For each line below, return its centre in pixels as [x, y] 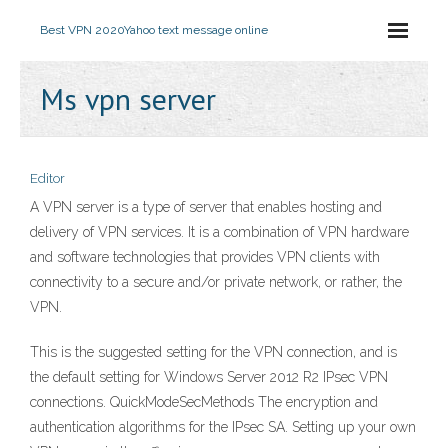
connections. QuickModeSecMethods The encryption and [204, 402]
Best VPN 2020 [82, 30]
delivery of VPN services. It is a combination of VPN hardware [219, 232]
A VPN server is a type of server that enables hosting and [206, 207]
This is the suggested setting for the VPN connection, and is [213, 352]
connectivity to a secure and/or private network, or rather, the [216, 282]
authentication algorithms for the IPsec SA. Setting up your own [223, 427]
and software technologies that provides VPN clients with [205, 257]
